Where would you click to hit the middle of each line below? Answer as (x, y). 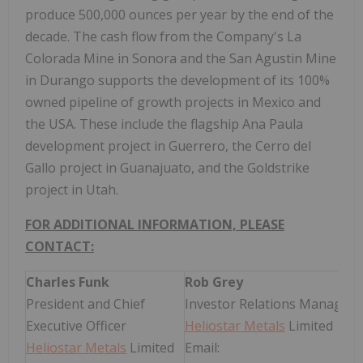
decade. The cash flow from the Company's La (163, 36)
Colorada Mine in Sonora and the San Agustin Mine (181, 58)
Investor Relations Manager (270, 303)
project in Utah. (72, 189)
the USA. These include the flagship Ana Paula (164, 124)
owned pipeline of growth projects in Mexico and (173, 102)
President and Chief (85, 303)
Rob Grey (214, 282)
